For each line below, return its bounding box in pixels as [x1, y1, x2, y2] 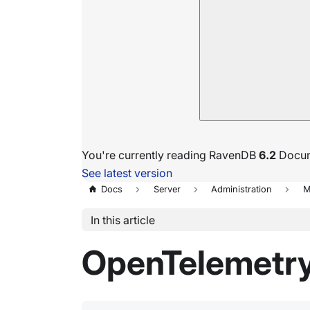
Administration [211, 184, 273, 195]
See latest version [82, 166, 172, 180]
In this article [90, 212, 155, 227]
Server [153, 184, 181, 195]
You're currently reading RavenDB [82, 148, 259, 162]
